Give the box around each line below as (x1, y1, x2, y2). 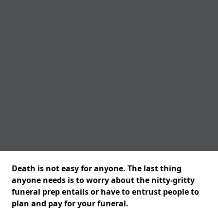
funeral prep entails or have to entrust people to (12, 186, 199, 197)
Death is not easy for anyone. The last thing (12, 163, 182, 174)
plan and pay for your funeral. (12, 198, 130, 209)
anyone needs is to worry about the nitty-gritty (12, 175, 195, 185)
